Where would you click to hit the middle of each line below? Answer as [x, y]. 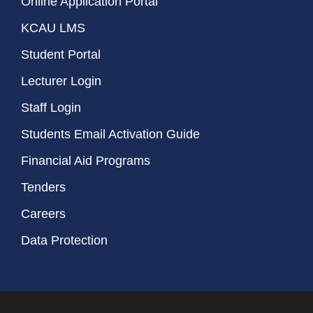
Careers [43, 214]
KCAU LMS [53, 28]
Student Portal [61, 55]
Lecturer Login [61, 81]
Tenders [43, 188]
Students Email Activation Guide [110, 134]
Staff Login [51, 108]
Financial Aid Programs [86, 161]
